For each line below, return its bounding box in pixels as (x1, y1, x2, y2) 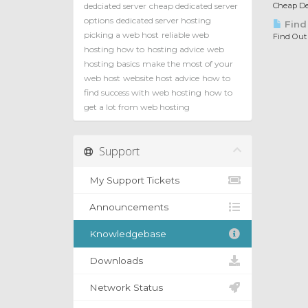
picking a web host (84, 30, 159, 41)
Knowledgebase (84, 228, 166, 240)
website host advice (123, 73, 199, 84)
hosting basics (84, 58, 140, 69)
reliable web (162, 30, 209, 41)
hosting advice (147, 44, 204, 55)
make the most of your (142, 58, 233, 69)
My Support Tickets (84, 175, 179, 186)
